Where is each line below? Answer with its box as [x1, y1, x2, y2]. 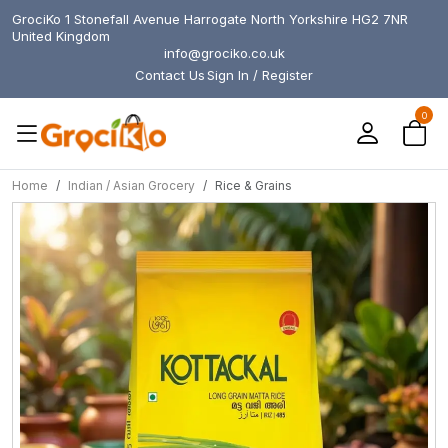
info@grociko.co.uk [163, 45, 285, 61]
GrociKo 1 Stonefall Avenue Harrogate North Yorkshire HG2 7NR [12, 11, 408, 27]
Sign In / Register [207, 67, 313, 83]
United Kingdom [12, 28, 110, 44]
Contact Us [135, 67, 205, 83]
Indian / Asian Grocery [68, 178, 195, 193]
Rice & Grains [215, 178, 292, 193]
